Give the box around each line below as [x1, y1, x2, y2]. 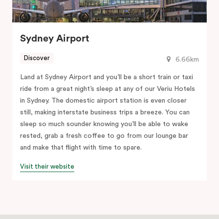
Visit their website [20, 163, 74, 170]
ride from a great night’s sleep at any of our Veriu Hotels [20, 85, 195, 92]
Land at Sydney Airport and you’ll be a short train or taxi [20, 73, 193, 81]
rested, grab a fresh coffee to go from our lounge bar [20, 132, 188, 139]
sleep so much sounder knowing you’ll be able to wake [20, 120, 188, 128]
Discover [24, 55, 50, 62]
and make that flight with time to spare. [20, 144, 142, 151]
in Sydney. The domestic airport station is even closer [20, 97, 187, 104]
